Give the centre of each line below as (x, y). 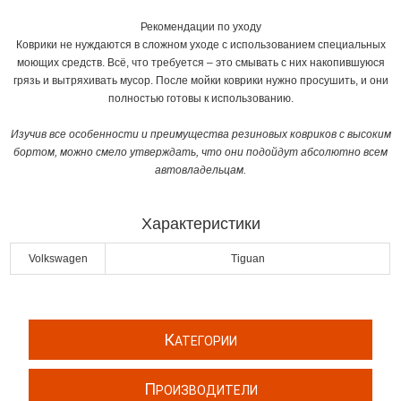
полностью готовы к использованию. (200, 98)
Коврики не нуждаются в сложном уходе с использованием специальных (200, 45)
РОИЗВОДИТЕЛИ (206, 390)
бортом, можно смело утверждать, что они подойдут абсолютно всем (200, 152)
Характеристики (200, 224)
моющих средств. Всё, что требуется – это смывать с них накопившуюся (200, 63)
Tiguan (247, 259)
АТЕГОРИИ (206, 341)
